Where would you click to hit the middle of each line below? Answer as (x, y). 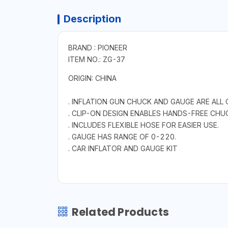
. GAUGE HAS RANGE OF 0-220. (122, 136)
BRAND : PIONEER (97, 47)
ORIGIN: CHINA (92, 78)
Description (92, 19)
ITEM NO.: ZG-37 (96, 59)
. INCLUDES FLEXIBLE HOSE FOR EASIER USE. (143, 125)
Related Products (120, 212)
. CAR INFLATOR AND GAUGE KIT (123, 148)
